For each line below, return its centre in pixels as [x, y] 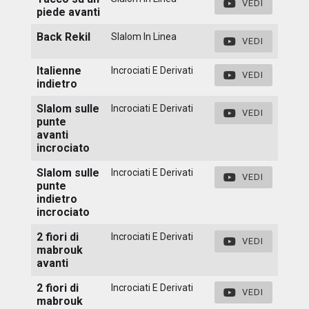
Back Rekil [63, 37]
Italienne [59, 70]
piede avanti [68, 12]
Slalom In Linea [144, 36]
